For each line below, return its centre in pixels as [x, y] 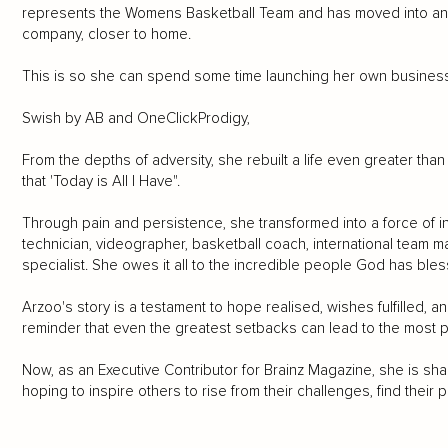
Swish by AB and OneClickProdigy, [135, 118]
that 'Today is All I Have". [100, 181]
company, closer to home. [106, 34]
